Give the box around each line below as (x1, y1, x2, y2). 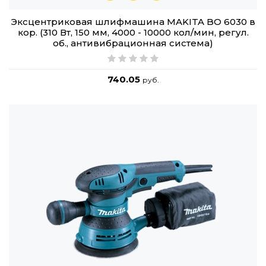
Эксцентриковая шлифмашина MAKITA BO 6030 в (11, 16, 255, 28)
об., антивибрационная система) (53, 37, 213, 49)
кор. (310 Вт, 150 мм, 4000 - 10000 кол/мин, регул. (17, 27, 249, 39)
